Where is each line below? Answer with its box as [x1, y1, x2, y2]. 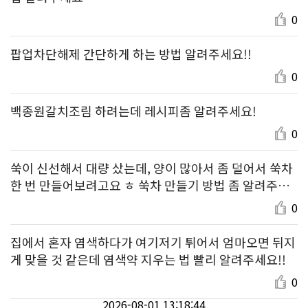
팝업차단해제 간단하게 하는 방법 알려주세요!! [10, 44, 252, 63]
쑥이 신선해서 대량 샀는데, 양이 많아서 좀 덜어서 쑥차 [10, 158, 293, 177]
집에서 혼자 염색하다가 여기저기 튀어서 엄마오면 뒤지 [10, 232, 296, 251]
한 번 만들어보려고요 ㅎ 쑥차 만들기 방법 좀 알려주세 [10, 175, 289, 194]
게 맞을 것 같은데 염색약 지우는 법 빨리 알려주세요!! [10, 250, 286, 268]
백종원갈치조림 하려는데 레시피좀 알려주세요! [10, 101, 256, 120]
